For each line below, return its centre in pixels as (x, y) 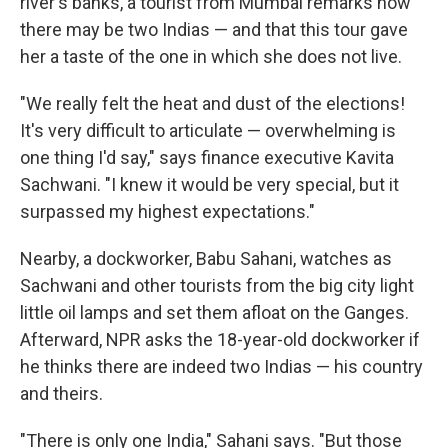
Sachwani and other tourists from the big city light (217, 285)
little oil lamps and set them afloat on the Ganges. (214, 312)
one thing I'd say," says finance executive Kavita (207, 157)
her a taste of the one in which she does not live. (211, 56)
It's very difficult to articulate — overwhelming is (208, 130)
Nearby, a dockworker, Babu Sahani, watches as (206, 258)
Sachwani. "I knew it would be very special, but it (209, 184)
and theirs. (61, 393)
